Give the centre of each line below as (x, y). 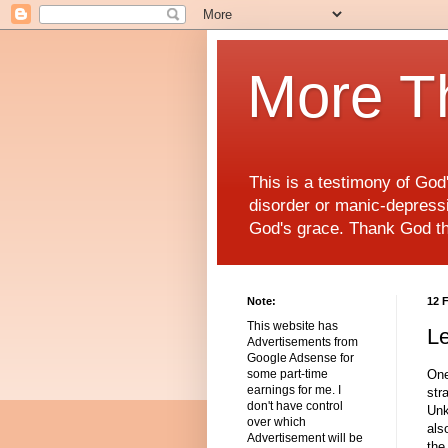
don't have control (295, 406)
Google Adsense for (300, 358)
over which (276, 422)
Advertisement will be (305, 438)
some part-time (287, 374)
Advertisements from (302, 342)
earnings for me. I (294, 390)
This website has (292, 326)
